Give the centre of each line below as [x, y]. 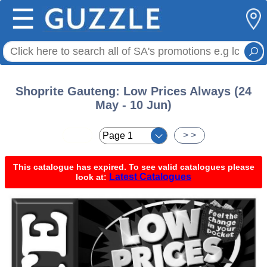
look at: [92, 177]
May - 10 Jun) [133, 105]
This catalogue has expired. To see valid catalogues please [133, 167]
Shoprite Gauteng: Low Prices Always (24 [133, 91]
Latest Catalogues [150, 177]
